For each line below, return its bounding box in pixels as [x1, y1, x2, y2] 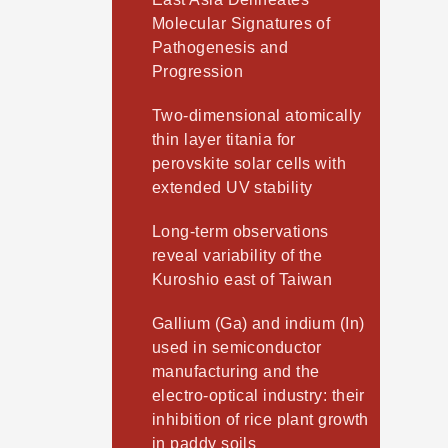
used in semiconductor [152, 339, 322, 357]
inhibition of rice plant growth [152, 411, 369, 429]
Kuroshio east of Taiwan [152, 271, 333, 289]
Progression [152, 63, 243, 81]
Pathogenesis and [152, 39, 289, 57]
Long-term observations [152, 223, 329, 241]
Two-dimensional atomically [152, 107, 362, 125]
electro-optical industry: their [152, 387, 365, 405]
